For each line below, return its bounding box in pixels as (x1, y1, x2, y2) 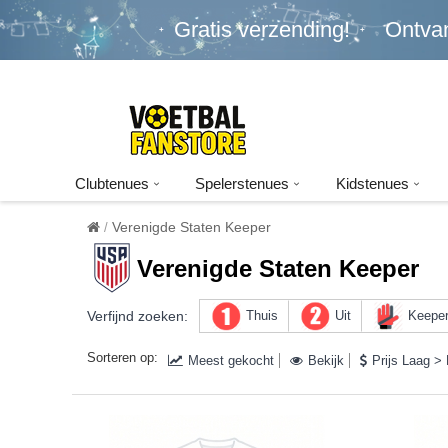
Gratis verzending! (174, 17, 350, 42)
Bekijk (308, 353, 344, 368)
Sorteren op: (87, 350, 158, 365)
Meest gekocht (188, 353, 274, 368)
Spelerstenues (195, 175, 290, 192)
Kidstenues (336, 175, 410, 192)
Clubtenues (74, 175, 149, 192)
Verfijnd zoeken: (87, 308, 188, 324)
